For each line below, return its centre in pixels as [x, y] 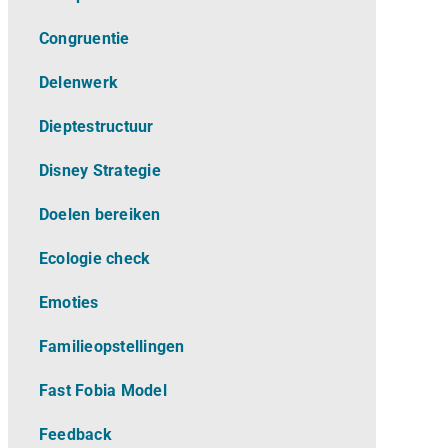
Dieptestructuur [96, 127]
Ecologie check [94, 259]
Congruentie [84, 39]
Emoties [68, 303]
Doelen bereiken [99, 215]
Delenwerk [78, 83]
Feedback [75, 435]
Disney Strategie [99, 171]
